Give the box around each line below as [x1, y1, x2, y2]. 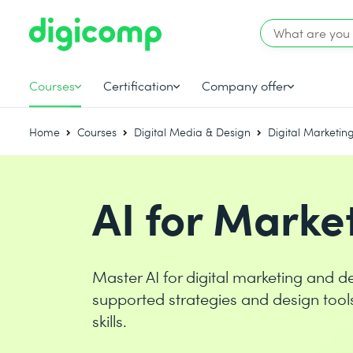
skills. [92, 310, 127, 331]
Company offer [202, 76, 288, 94]
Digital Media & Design [134, 124, 251, 139]
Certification [103, 76, 174, 94]
